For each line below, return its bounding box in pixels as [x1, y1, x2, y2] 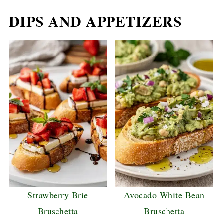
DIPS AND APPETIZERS [8, 10, 182, 32]
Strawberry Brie [27, 189, 88, 201]
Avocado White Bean [123, 189, 205, 201]
